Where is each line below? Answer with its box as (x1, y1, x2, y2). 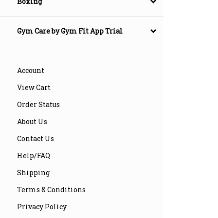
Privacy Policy (17, 202, 67, 212)
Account (17, 66, 44, 75)
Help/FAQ (17, 151, 50, 161)
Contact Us (17, 134, 54, 144)
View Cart (17, 83, 51, 92)
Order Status (17, 100, 60, 109)
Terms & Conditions (17, 185, 86, 195)
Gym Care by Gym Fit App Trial (17, 26, 123, 36)
